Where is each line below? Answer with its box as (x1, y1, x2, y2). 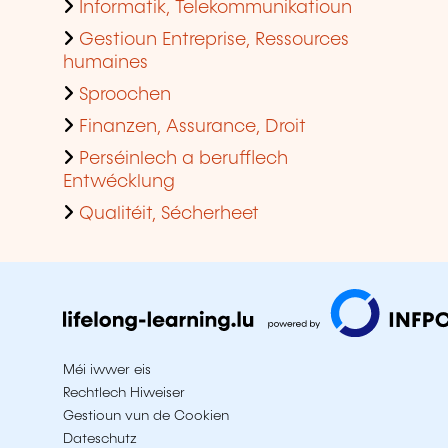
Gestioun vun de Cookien (63, 408, 229, 423)
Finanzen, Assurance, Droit (79, 117, 306, 136)
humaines (63, 53, 148, 72)
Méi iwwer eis (63, 362, 151, 377)
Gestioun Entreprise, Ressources (79, 30, 349, 49)
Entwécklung (63, 172, 175, 191)
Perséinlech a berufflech (79, 149, 288, 168)
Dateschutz (63, 431, 137, 446)
